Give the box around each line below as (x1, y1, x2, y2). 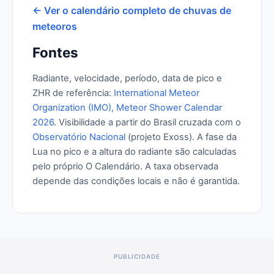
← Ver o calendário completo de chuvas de (32, 4, 231, 17)
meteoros (32, 20, 77, 32)
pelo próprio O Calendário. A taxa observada (32, 161, 218, 172)
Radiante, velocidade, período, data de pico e (32, 73, 222, 84)
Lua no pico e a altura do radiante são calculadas (32, 146, 237, 157)
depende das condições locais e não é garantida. (32, 176, 240, 187)
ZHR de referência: (32, 87, 114, 98)
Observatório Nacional (32, 131, 125, 143)
